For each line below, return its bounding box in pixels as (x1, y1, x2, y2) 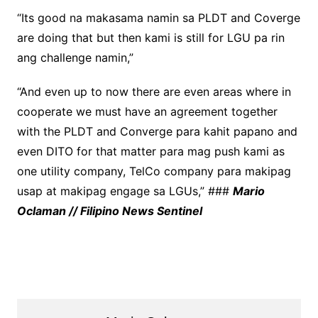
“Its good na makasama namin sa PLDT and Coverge (16, 11, 300, 26)
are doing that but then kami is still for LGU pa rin (16, 31, 285, 45)
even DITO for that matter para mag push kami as (16, 144, 285, 159)
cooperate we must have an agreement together (16, 104, 278, 119)
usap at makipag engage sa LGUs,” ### (16, 184, 233, 199)
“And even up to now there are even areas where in (16, 84, 291, 99)
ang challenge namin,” (16, 50, 133, 65)
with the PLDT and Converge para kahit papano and (16, 124, 297, 139)
